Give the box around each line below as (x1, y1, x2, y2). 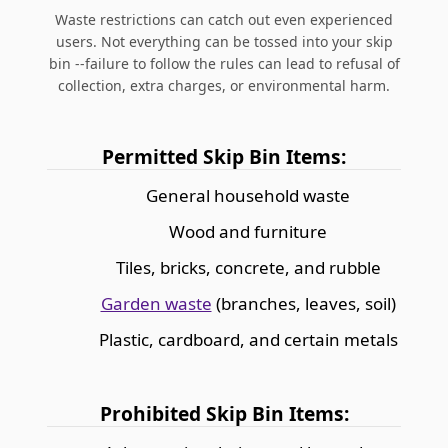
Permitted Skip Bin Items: (102, 142, 346, 170)
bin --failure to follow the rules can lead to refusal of (48, 53, 400, 73)
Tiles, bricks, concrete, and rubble (115, 255, 381, 279)
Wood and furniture (169, 219, 327, 243)
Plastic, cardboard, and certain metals (98, 327, 398, 351)
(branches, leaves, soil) (211, 291, 396, 315)
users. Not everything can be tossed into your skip (55, 31, 393, 51)
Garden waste (100, 291, 212, 315)
